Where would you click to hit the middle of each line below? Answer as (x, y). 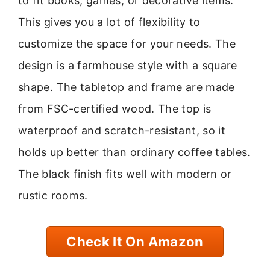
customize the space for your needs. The (127, 43)
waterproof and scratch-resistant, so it (122, 130)
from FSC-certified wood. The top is (115, 108)
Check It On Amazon (135, 242)
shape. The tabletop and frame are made (127, 87)
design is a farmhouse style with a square (128, 65)
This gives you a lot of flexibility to (109, 22)
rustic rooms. (53, 195)
